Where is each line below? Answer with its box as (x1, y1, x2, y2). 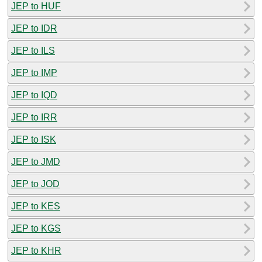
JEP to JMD (11, 156, 60, 167)
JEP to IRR (11, 112, 57, 122)
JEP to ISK (11, 134, 56, 144)
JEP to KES (11, 201, 60, 211)
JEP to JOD (11, 178, 60, 189)
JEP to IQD (11, 89, 57, 100)
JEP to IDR (11, 23, 57, 33)
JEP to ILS (11, 45, 55, 56)
